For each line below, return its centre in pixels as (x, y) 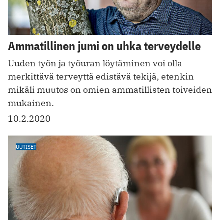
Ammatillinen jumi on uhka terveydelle (104, 46)
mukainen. (31, 103)
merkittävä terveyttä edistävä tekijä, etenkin (101, 77)
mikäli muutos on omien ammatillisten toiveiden (110, 90)
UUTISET (26, 147)
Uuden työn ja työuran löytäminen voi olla (95, 63)
